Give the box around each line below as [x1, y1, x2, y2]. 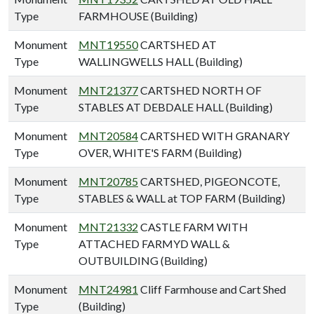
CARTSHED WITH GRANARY [138, 128, 289, 142]
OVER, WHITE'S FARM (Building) [78, 145, 242, 159]
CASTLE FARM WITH [138, 219, 248, 233]
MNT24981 [78, 282, 138, 296]
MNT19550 [78, 37, 138, 51]
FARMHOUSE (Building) [78, 8, 198, 22]
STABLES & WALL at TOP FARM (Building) [78, 191, 285, 205]
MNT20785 [78, 174, 138, 188]
